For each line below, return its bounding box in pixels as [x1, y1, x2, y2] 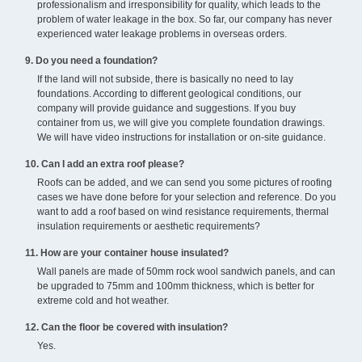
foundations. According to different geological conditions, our [37, 88, 301, 100]
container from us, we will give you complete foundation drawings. [37, 117, 325, 129]
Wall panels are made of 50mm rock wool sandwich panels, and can [37, 266, 335, 278]
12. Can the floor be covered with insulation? [25, 322, 228, 334]
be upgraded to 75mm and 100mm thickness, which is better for [37, 280, 314, 293]
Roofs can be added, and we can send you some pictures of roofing [37, 177, 332, 189]
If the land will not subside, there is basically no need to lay [37, 74, 293, 86]
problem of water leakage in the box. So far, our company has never [37, 14, 332, 26]
